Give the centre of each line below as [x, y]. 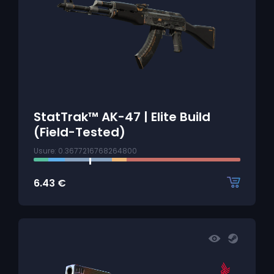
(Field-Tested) [80, 132]
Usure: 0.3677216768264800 [85, 151]
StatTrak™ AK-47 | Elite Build [122, 117]
